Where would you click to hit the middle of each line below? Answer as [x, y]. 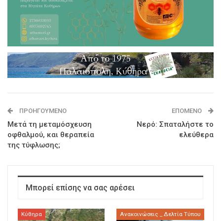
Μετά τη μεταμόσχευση [50, 124]
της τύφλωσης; [34, 145]
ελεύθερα [196, 134]
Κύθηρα [32, 214]
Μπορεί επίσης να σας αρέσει [80, 187]
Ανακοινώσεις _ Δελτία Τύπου [160, 214]
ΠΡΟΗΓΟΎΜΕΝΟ [42, 110]
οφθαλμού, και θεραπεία [51, 134]
